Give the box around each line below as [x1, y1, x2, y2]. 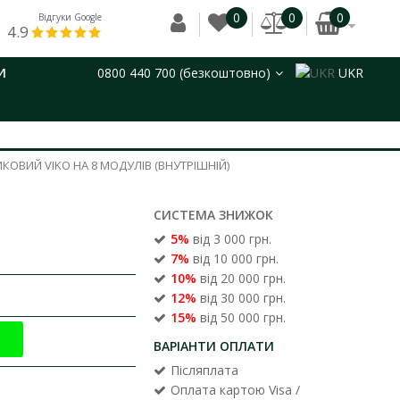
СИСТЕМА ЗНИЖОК [154, 206, 274, 223]
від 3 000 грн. [189, 230, 272, 247]
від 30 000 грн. [196, 289, 287, 306]
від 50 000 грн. [196, 309, 287, 326]
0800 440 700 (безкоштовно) [97, 64, 271, 81]
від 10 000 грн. [189, 250, 279, 267]
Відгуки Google [38, 11, 102, 23]
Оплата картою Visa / [171, 381, 301, 398]
